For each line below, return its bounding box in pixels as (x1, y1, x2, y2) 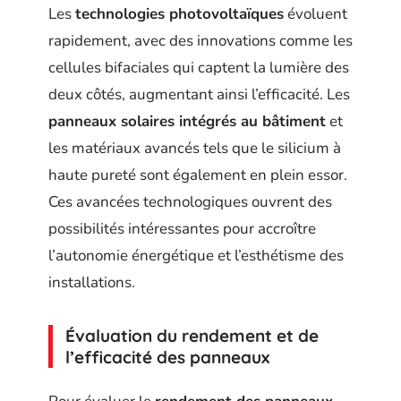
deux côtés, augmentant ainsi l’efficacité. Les (48, 84, 350, 105)
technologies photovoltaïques (75, 4, 284, 24)
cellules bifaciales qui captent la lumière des (48, 57, 349, 78)
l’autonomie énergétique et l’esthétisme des (48, 245, 344, 266)
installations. (48, 272, 135, 293)
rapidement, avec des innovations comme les (48, 30, 353, 51)
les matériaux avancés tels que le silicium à (48, 138, 341, 158)
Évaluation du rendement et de (65, 325, 319, 346)
